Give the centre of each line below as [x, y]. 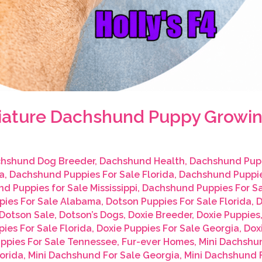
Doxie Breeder [160, 215]
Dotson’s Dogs [91, 215]
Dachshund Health [142, 161]
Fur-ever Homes [158, 242]
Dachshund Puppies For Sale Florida [92, 175]
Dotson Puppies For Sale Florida [178, 202]
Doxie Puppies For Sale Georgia [168, 229]
